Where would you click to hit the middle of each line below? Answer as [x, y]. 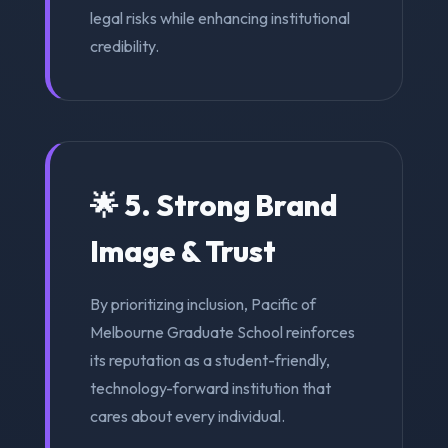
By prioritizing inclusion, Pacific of [202, 303]
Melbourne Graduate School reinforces [222, 331]
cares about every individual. [187, 415]
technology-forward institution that [210, 387]
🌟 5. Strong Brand [213, 204]
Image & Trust [182, 250]
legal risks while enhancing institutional [219, 17]
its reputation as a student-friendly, [209, 359]
